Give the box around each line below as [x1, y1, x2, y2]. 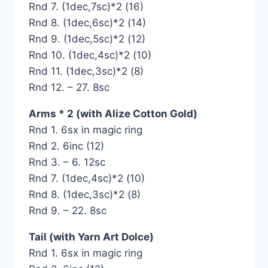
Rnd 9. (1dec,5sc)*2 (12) [29, 32, 145, 45]
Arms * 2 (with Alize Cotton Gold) [29, 107, 197, 120]
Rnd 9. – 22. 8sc [29, 204, 106, 217]
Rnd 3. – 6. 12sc [29, 156, 105, 168]
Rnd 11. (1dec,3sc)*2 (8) [29, 65, 144, 77]
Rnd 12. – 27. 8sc [29, 81, 109, 93]
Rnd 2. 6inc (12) [29, 139, 104, 152]
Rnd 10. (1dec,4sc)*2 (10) [29, 48, 151, 61]
